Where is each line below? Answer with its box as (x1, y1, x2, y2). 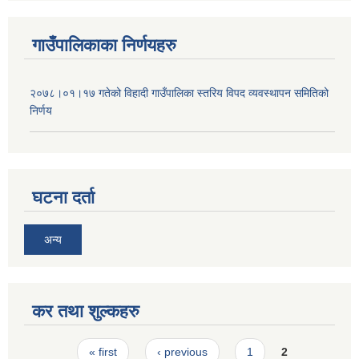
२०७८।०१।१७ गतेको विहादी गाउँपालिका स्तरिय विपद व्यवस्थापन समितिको (30, 87, 329, 100)
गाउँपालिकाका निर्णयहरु (32, 35, 176, 56)
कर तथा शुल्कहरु (32, 301, 139, 321)
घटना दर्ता (32, 187, 95, 208)
